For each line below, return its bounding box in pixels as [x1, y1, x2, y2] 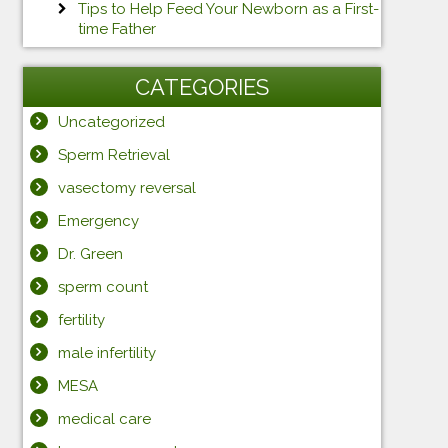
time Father [77, 19, 156, 38]
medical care [57, 409, 151, 428]
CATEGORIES [134, 73, 269, 100]
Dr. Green [57, 244, 123, 263]
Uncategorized [57, 112, 165, 131]
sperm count [57, 277, 148, 296]
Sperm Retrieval [57, 145, 170, 164]
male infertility [57, 343, 156, 362]
